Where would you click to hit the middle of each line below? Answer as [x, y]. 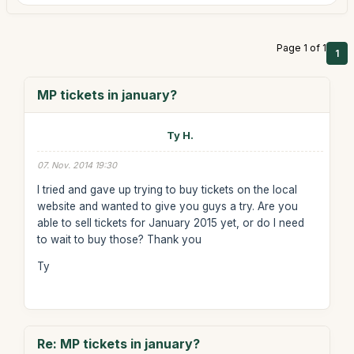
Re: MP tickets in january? [118, 344]
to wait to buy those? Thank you [119, 239]
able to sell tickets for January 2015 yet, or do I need [170, 222]
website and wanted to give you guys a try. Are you [167, 206]
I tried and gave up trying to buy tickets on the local [167, 189]
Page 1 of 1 [301, 48]
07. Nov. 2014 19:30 [77, 165]
